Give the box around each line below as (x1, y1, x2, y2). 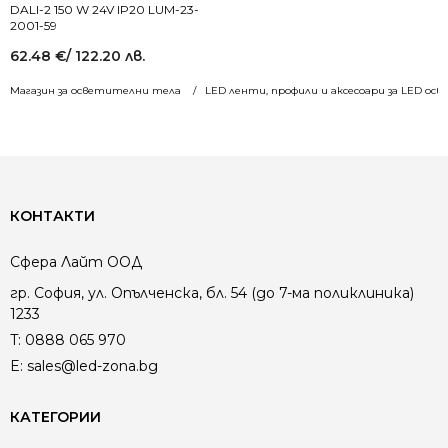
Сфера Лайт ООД (10, 252, 142, 271)
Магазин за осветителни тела (10, 83, 181, 97)
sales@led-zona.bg (27, 356, 158, 375)
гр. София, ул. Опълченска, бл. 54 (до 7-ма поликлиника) (10, 283, 414, 302)
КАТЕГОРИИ (10, 407, 101, 426)
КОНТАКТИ (10, 206, 95, 225)
